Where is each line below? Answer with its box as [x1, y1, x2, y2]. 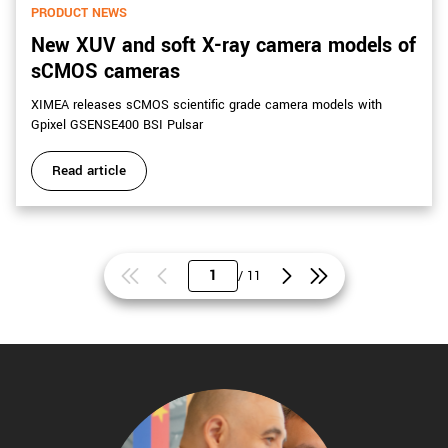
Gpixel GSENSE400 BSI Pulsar [31, 116, 203, 135]
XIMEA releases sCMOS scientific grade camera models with [31, 96, 382, 115]
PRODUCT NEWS [31, 4, 127, 23]
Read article [52, 161, 126, 181]
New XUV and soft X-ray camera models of [31, 31, 416, 61]
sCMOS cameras [31, 57, 180, 87]
